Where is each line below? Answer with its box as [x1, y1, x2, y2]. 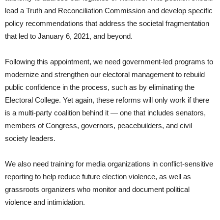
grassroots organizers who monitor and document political [5, 185, 190, 193]
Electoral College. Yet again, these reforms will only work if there [5, 95, 209, 104]
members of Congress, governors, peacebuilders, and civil [5, 121, 192, 130]
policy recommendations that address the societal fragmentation [5, 19, 209, 27]
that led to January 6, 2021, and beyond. [5, 31, 133, 40]
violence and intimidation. [5, 197, 85, 206]
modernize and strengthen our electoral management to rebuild [5, 70, 205, 79]
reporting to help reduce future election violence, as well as [5, 172, 191, 181]
